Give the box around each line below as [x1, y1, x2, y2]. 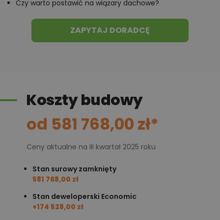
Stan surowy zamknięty [32, 164, 116, 174]
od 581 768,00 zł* [27, 113, 159, 136]
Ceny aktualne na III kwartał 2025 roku [27, 142, 156, 152]
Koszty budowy [26, 90, 143, 111]
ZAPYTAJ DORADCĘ [70, 25, 150, 36]
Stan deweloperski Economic [32, 192, 137, 202]
